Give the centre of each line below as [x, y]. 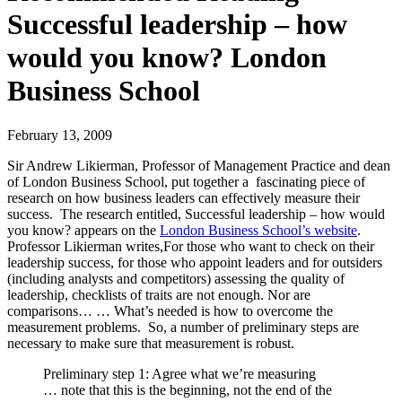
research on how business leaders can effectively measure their [184, 197]
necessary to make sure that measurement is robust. [151, 343]
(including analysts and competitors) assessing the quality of [176, 278]
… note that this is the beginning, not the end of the [188, 389]
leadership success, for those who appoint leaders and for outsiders [195, 262]
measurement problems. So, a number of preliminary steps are [183, 327]
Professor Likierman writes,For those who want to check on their [191, 246]
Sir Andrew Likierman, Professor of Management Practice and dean [199, 165]
